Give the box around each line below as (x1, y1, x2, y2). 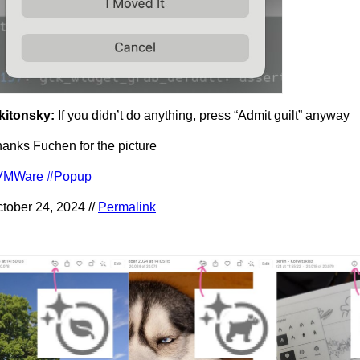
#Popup (47, 169, 92, 183)
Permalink (98, 199, 156, 214)
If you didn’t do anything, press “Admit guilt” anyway (58, 108, 350, 122)
